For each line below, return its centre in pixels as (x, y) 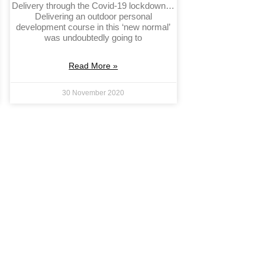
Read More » (93, 66)
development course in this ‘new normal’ (93, 27)
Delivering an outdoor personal (93, 17)
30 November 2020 (93, 93)
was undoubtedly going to (93, 38)
